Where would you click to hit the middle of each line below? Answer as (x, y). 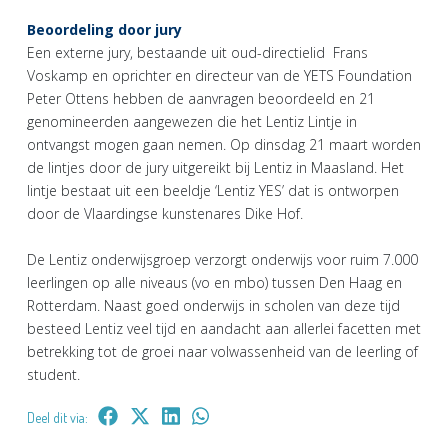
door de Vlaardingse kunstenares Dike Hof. (165, 213)
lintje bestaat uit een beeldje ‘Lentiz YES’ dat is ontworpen (213, 190)
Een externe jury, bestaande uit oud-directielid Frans (197, 52)
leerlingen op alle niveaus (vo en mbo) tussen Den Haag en (214, 282)
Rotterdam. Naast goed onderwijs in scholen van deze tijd (213, 305)
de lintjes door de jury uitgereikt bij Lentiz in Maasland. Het (215, 167)
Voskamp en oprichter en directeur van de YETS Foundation (219, 75)
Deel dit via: (57, 417)
